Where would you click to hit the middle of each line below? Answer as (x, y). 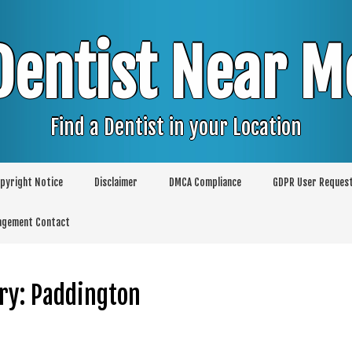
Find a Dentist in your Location (176, 128)
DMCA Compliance (205, 182)
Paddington (85, 296)
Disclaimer (116, 182)
